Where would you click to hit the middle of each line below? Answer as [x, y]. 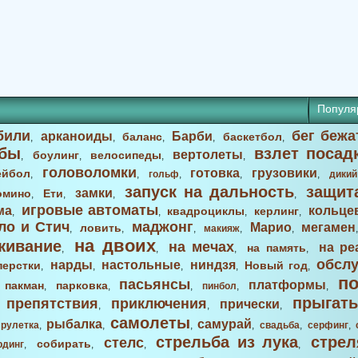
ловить [101, 228]
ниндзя [213, 265]
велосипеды [125, 155]
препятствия [52, 304]
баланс [142, 137]
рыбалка [75, 324]
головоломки [89, 173]
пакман [24, 285]
